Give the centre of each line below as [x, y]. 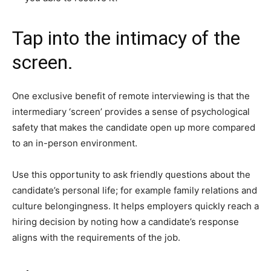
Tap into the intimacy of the [126, 38]
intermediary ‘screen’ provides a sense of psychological [131, 111]
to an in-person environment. [75, 143]
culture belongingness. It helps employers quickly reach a [135, 206]
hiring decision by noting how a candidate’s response [126, 221]
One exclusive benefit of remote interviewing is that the [131, 96]
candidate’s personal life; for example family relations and [135, 190]
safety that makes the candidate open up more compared [134, 127]
